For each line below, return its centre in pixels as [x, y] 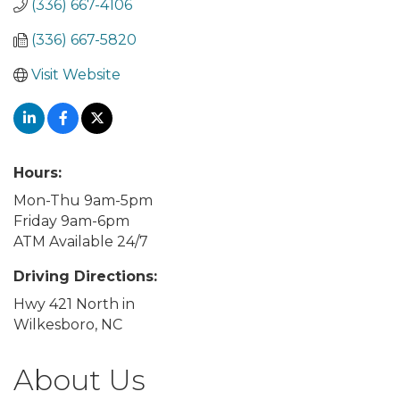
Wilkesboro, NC [68, 325]
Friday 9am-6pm [71, 221]
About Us [79, 380]
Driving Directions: [85, 276]
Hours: [37, 173]
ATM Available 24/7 [81, 242]
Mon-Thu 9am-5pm [83, 200]
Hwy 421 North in [74, 304]
